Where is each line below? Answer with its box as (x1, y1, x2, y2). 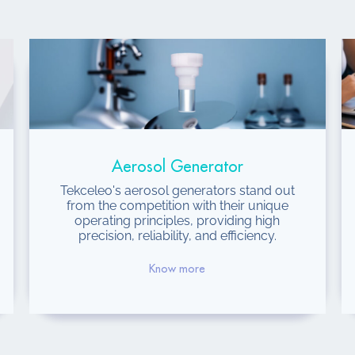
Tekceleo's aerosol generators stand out (59, 182, 295, 198)
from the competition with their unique (66, 197, 288, 213)
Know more (149, 262, 206, 274)
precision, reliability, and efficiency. (78, 227, 277, 243)
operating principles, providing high (74, 212, 281, 228)
